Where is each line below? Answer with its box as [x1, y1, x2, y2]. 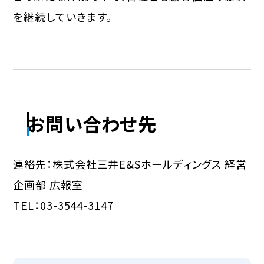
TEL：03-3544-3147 [13, 197, 114, 213]
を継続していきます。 [13, 8, 113, 24]
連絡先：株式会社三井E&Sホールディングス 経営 [13, 156, 247, 172]
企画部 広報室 [13, 177, 83, 193]
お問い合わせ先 [27, 110, 157, 137]
